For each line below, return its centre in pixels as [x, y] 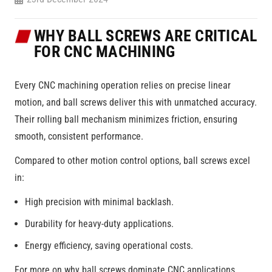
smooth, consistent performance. [79, 136]
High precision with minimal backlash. [99, 202]
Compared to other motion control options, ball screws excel [132, 160]
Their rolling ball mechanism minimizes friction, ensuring [126, 119]
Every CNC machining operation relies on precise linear [123, 85]
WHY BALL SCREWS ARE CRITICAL [146, 36]
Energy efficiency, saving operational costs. [109, 245]
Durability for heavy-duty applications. [99, 223]
